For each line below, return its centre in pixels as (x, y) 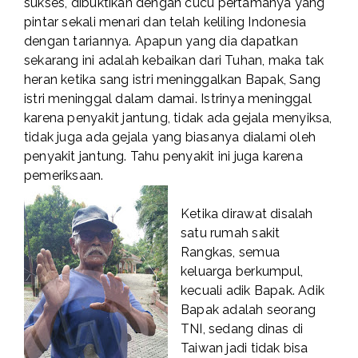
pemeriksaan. (64, 176)
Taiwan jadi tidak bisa (245, 348)
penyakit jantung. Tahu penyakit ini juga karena (163, 157)
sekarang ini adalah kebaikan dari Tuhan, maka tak (174, 61)
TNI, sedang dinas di (242, 329)
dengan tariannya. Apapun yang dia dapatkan (161, 42)
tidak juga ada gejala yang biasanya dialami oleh (170, 137)
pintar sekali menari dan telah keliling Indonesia (165, 22)
